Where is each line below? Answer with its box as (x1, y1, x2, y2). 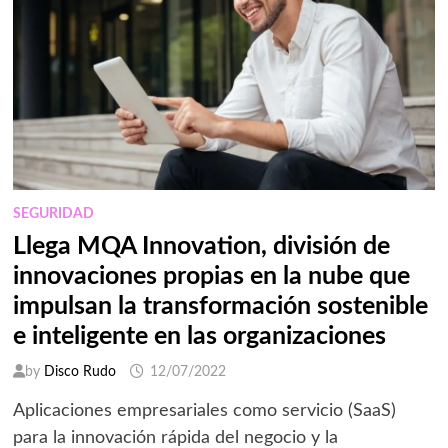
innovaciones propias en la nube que (12, 263, 410, 289)
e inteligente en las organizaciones (12, 323, 386, 349)
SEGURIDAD (12, 206, 94, 221)
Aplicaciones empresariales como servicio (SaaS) (12, 401, 396, 420)
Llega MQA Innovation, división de (12, 233, 390, 259)
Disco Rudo (43, 364, 116, 379)
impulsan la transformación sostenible (12, 293, 428, 319)
